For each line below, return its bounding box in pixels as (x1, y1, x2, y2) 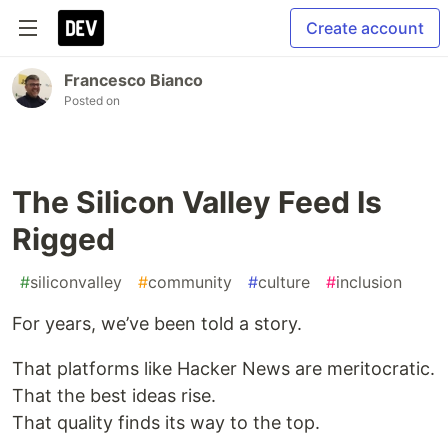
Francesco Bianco (64, 70, 203, 90)
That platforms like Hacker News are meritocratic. (12, 358, 435, 379)
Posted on (64, 93, 120, 108)
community (148, 272, 232, 292)
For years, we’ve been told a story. (12, 313, 302, 334)
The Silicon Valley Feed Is (12, 184, 382, 220)
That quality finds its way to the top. (12, 412, 320, 433)
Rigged (12, 221, 115, 257)
